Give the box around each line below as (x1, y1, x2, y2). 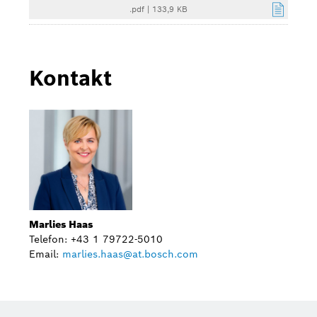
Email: (29, 247, 62, 260)
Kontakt (29, 64, 112, 91)
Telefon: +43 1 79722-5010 (29, 232, 163, 246)
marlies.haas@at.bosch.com (62, 247, 198, 260)
